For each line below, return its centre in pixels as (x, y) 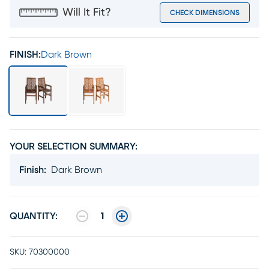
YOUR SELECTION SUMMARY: (74, 147)
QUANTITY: (34, 216)
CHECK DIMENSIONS (205, 13)
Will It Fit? (87, 13)
